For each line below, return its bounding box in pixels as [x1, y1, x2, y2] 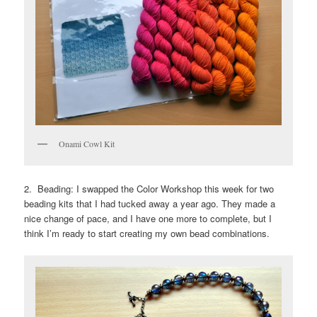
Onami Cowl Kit [59, 138, 115, 150]
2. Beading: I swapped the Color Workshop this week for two [24, 181, 275, 195]
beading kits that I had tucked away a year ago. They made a [24, 196, 276, 210]
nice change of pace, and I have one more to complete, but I [24, 211, 272, 225]
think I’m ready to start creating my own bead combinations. [24, 226, 270, 240]
